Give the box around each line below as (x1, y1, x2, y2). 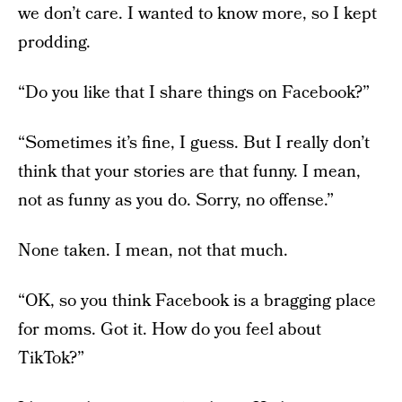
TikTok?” (18, 346, 84, 371)
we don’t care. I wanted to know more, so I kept (18, 2, 377, 26)
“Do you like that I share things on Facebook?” (18, 81, 370, 105)
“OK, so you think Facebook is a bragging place (18, 289, 376, 313)
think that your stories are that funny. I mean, (18, 160, 361, 184)
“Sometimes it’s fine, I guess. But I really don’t (18, 131, 370, 155)
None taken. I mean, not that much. (18, 239, 288, 263)
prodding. (18, 31, 91, 55)
